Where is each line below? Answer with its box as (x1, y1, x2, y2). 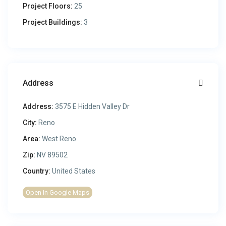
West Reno (42, 135, 77, 143)
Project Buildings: (23, 18, 83, 27)
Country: (23, 167, 51, 176)
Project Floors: (23, 2, 73, 11)
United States (50, 167, 96, 176)
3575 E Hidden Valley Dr (53, 102, 130, 111)
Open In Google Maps (26, 189, 90, 197)
